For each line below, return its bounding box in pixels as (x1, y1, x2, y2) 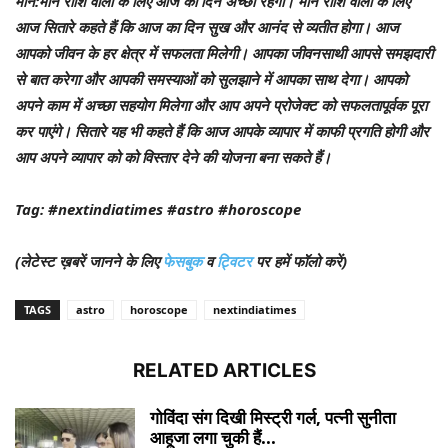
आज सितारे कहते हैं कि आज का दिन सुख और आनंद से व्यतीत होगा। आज (15, 16, 399, 37)
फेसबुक (163, 250, 202, 271)
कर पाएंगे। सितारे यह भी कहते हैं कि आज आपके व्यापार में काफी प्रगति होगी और (15, 120, 429, 141)
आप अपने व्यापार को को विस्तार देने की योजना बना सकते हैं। (15, 146, 331, 167)
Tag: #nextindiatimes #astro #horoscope (15, 198, 301, 219)
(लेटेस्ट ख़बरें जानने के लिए (15, 250, 163, 271)
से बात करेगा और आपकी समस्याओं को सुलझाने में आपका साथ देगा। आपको (15, 68, 407, 89)
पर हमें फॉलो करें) (256, 250, 347, 271)
